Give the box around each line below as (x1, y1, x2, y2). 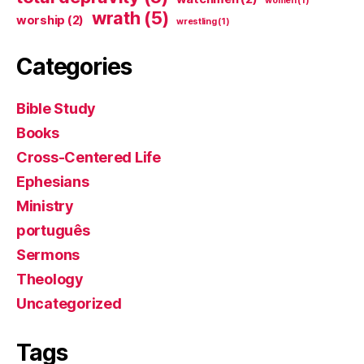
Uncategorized (16, 294, 122, 312)
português (16, 221, 90, 239)
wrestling (176, 15, 217, 27)
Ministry (16, 197, 74, 214)
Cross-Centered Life (16, 148, 161, 166)
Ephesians (16, 172, 89, 190)
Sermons (16, 245, 80, 263)
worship (16, 12, 66, 28)
